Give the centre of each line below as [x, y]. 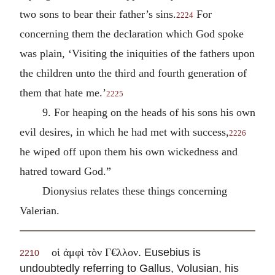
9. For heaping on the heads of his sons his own [149, 112]
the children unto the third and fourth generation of [133, 73]
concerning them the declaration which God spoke [132, 33]
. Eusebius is [169, 252]
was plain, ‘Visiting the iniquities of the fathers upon [137, 53]
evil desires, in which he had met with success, [124, 132]
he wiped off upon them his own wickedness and [129, 151]
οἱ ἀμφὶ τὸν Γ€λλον [95, 253]
